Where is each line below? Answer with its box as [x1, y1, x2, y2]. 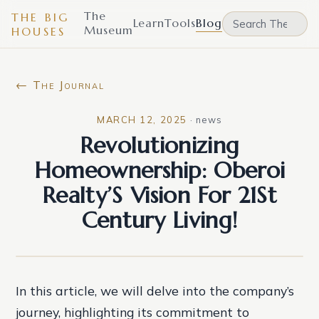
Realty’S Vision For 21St [42, 181, 277, 209]
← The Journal [16, 78, 105, 92]
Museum [83, 23, 133, 37]
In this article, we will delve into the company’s [16, 283, 295, 298]
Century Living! [81, 206, 238, 234]
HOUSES [11, 23, 66, 38]
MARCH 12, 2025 [97, 114, 187, 125]
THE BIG [11, 9, 70, 24]
